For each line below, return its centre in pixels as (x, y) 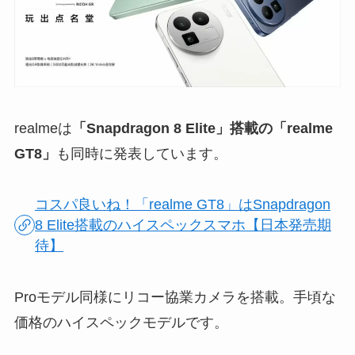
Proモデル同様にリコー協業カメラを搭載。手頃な (175, 298)
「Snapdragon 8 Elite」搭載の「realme (202, 128)
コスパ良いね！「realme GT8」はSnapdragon (183, 205)
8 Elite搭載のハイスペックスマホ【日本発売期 (183, 225)
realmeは (43, 128)
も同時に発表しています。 (141, 153)
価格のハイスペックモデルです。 (121, 323)
